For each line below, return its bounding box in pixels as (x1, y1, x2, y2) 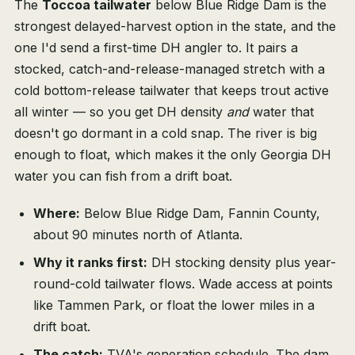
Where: (33, 205, 80, 222)
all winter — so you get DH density (14, 104, 227, 120)
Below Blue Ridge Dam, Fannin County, (80, 205, 320, 222)
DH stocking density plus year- (147, 254, 336, 271)
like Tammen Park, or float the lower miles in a (33, 297, 315, 314)
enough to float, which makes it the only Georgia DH (14, 147, 331, 163)
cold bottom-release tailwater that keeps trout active (14, 82, 329, 99)
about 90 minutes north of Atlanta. (33, 227, 242, 243)
